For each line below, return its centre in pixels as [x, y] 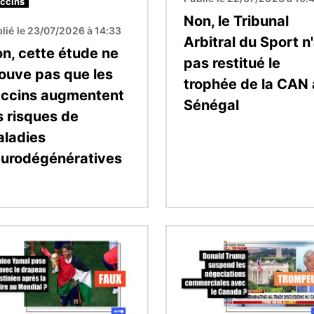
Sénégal [211, 105]
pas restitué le [232, 63]
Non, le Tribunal [236, 21]
